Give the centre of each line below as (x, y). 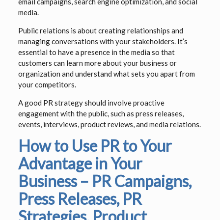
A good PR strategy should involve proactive (91, 103)
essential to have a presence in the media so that (96, 52)
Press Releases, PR (80, 199)
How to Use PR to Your (95, 146)
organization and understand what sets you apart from (106, 74)
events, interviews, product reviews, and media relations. (109, 124)
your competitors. (47, 85)
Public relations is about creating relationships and (100, 31)
